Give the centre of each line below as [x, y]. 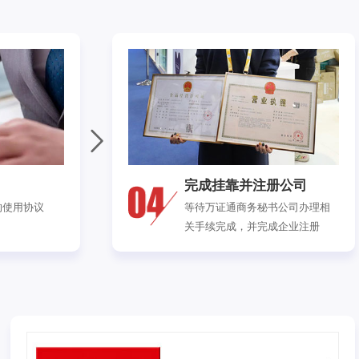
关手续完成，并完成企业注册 [252, 226]
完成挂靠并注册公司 [245, 184]
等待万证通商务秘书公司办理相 [257, 206]
